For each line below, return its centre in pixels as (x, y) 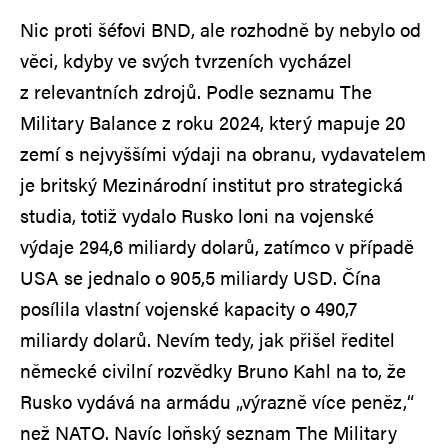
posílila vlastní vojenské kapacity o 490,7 (188, 308)
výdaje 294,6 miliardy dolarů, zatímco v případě (217, 246)
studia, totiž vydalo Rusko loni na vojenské (197, 215)
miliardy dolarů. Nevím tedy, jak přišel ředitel (207, 339)
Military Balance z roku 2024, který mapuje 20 (213, 122)
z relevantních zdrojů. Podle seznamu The (196, 91)
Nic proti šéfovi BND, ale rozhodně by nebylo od (220, 29)
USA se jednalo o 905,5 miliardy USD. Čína (200, 277)
